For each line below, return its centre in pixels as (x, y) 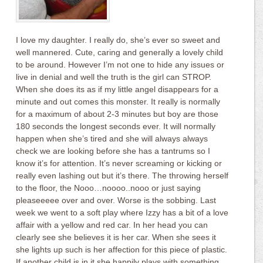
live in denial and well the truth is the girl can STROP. (114, 77)
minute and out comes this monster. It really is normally (118, 102)
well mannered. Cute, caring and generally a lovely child (120, 52)
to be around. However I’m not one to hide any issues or (120, 65)
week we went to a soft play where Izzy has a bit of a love (122, 213)
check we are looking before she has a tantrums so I (113, 151)
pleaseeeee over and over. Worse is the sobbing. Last (116, 200)
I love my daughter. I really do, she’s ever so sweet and (118, 40)
